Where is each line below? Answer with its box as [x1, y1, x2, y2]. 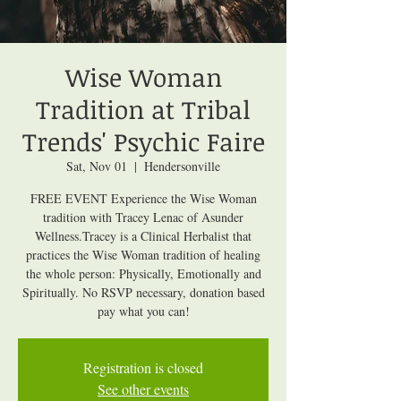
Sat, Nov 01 [66, 157, 127, 175]
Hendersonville [144, 157, 220, 175]
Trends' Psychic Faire [21, 124, 265, 158]
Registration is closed [83, 357, 203, 377]
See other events [98, 379, 189, 398]
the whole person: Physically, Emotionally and [25, 264, 261, 282]
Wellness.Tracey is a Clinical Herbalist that [35, 226, 252, 244]
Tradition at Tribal [36, 91, 251, 126]
